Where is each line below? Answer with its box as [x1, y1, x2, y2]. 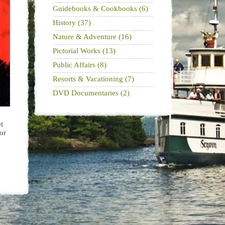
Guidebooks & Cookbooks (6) [52, 5, 148, 13]
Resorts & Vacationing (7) [52, 75, 134, 83]
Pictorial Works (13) [52, 47, 116, 55]
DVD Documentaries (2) [52, 89, 130, 97]
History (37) [52, 19, 91, 27]
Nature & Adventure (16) [52, 33, 132, 41]
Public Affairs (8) [52, 61, 106, 69]
